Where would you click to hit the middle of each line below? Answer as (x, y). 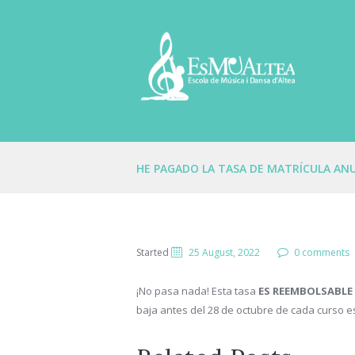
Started (154, 253)
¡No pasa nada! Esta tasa (197, 291)
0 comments (322, 253)
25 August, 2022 (224, 253)
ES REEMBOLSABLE (305, 291)
